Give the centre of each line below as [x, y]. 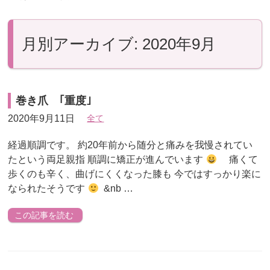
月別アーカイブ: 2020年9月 [119, 44]
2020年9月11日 [42, 118]
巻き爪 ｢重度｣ [54, 100]
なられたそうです [48, 188]
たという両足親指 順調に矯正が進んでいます [107, 159]
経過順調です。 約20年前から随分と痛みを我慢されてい [130, 145]
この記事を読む [44, 215]
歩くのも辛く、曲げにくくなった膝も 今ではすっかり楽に [135, 174]
